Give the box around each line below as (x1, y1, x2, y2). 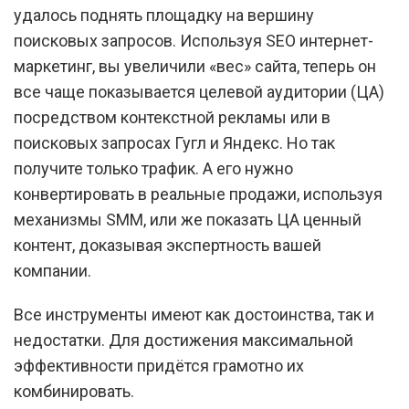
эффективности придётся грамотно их (14, 356, 304, 375)
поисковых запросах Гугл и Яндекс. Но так (14, 133, 335, 152)
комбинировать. (14, 382, 134, 401)
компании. (14, 261, 91, 280)
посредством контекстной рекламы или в (14, 108, 330, 127)
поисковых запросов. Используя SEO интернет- (14, 31, 373, 50)
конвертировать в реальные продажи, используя (14, 184, 383, 204)
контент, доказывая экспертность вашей (14, 236, 321, 255)
